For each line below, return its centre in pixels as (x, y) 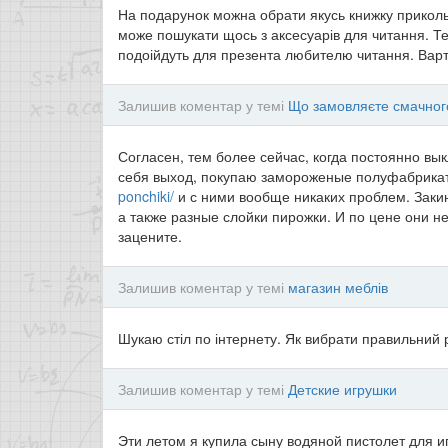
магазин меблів (338, 287)
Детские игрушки (342, 389)
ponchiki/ (146, 196)
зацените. (150, 236)
